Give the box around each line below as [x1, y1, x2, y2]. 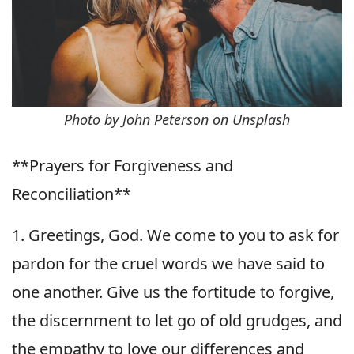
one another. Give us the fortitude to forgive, [12, 281, 334, 303]
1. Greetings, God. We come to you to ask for [12, 224, 339, 246]
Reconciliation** [12, 183, 131, 205]
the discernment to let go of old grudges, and [12, 309, 342, 331]
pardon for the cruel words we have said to [12, 252, 325, 274]
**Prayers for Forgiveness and [12, 154, 233, 176]
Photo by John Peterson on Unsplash [64, 109, 290, 129]
